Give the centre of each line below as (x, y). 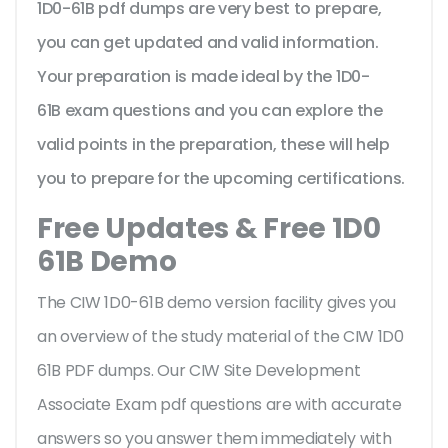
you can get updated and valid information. (208, 43)
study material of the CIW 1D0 (292, 337)
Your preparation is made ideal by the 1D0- (203, 77)
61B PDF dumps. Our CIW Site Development (199, 371)
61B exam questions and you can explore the (210, 111)
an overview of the (107, 337)
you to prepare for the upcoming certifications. (221, 179)
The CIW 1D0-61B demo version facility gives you (216, 303)
